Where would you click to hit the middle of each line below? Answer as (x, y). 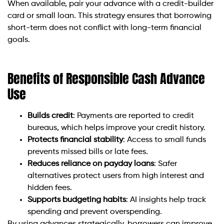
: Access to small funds (164, 140)
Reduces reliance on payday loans (91, 164)
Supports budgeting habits (77, 200)
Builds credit (50, 116)
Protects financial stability (75, 140)
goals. (19, 40)
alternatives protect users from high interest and (116, 176)
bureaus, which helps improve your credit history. (116, 128)
